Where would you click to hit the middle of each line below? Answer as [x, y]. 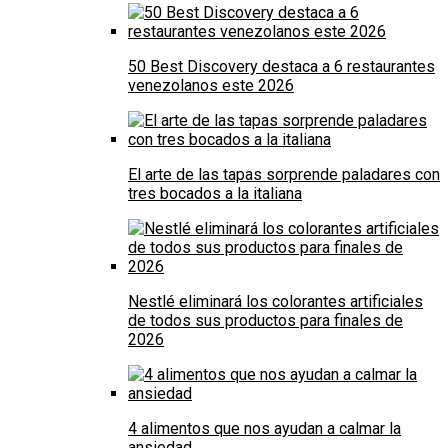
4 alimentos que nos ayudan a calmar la [264, 429]
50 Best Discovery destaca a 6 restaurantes [281, 67]
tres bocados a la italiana [215, 194]
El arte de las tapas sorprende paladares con [284, 175]
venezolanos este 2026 [211, 86]
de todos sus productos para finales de [265, 321]
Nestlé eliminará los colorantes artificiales [275, 302]
